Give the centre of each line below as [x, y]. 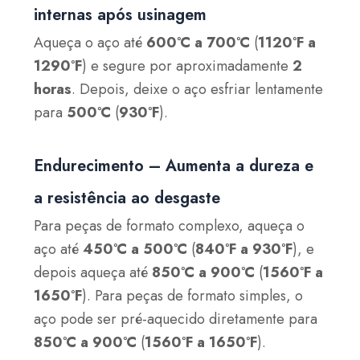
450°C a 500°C [135, 249]
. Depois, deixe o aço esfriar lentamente [198, 90]
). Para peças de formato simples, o [193, 295]
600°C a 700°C [198, 43]
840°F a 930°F [244, 249]
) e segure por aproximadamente [188, 66]
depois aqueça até [93, 272]
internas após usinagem [121, 15]
